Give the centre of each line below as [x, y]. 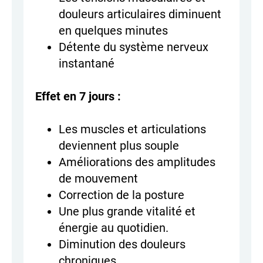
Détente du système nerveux [134, 47]
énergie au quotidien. [114, 228]
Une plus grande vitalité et [127, 212]
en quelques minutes [113, 31]
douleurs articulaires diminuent [140, 14]
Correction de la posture [122, 195]
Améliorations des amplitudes [137, 162]
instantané [87, 64]
